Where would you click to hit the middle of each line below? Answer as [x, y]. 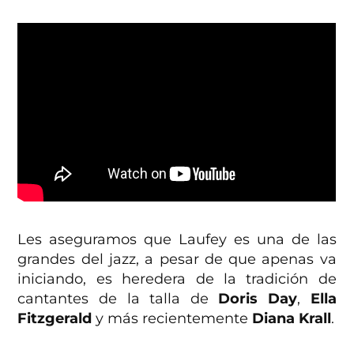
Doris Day [258, 299]
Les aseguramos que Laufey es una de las [177, 240]
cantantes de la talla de [118, 299]
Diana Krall [292, 319]
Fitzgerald [55, 319]
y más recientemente [172, 319]
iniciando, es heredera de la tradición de [177, 279]
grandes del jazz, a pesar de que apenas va [177, 260]
